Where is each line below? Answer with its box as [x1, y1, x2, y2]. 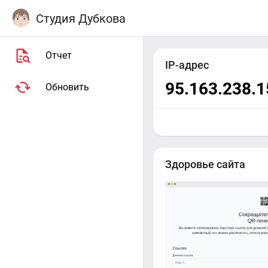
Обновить [45, 81, 89, 93]
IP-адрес [165, 59, 209, 71]
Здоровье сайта [165, 159, 245, 170]
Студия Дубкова [36, 11, 126, 26]
